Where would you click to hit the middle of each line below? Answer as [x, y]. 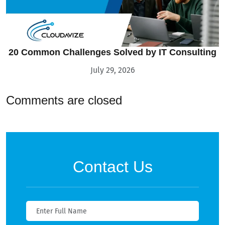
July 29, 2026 [113, 70]
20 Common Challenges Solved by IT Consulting [113, 52]
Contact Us [113, 167]
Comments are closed [64, 100]
